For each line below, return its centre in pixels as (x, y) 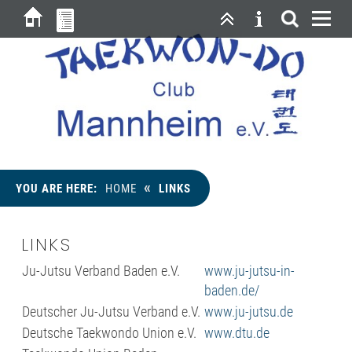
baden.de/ (231, 290)
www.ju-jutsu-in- (249, 271)
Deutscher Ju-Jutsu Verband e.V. (111, 312)
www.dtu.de (236, 333)
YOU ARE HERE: (58, 189)
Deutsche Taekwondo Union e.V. (109, 333)
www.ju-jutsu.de (248, 312)
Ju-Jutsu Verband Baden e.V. (101, 271)
